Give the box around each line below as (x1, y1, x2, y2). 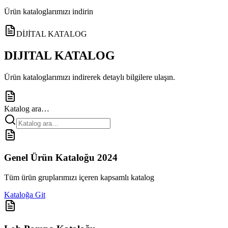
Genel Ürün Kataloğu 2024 (4, 152, 118, 163)
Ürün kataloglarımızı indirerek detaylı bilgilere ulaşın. (4, 72, 175, 81)
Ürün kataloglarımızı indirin (4, 7, 93, 16)
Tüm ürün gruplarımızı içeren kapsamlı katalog (4, 173, 154, 182)
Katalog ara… (4, 104, 49, 113)
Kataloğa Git (4, 190, 45, 199)
